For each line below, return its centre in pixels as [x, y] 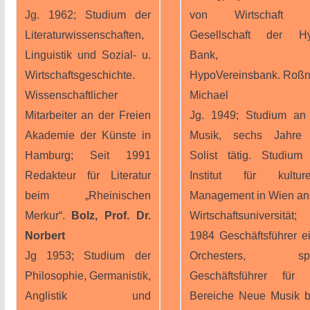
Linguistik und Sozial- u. [88, 55]
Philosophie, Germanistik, [88, 276]
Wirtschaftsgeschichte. [80, 75]
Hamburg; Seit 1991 [88, 155]
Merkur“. [45, 216]
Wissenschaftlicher [71, 95]
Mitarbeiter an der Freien [88, 115]
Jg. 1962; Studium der [88, 15]
